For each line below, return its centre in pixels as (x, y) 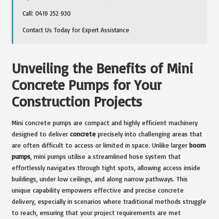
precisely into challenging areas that (149, 133)
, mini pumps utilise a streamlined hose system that (106, 156)
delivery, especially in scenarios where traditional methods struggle (109, 201)
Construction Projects (77, 101)
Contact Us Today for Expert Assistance (76, 30)
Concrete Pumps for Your (87, 85)
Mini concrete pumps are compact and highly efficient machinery (105, 122)
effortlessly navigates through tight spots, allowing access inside (106, 167)
